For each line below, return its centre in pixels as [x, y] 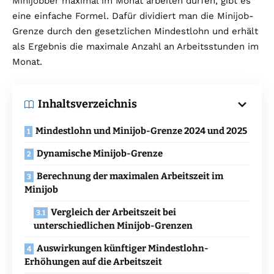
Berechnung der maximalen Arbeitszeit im [130, 176]
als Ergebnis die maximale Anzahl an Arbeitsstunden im [135, 47]
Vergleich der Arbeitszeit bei [113, 213]
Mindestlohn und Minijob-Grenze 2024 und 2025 [141, 131]
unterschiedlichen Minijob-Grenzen [113, 226]
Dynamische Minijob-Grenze [100, 154]
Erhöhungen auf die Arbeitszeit [93, 262]
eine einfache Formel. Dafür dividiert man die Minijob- [133, 16]
